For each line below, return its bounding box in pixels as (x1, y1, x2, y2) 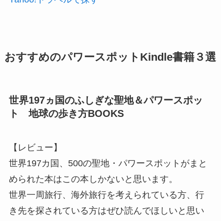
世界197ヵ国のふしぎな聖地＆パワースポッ (8, 94, 203, 106)
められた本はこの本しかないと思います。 (8, 174, 178, 184)
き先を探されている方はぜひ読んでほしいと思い (8, 206, 204, 216)
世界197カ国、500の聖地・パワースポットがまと (8, 158, 207, 169)
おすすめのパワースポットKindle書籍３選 (4, 51, 216, 63)
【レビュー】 (8, 143, 62, 153)
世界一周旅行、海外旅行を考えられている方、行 (8, 190, 204, 200)
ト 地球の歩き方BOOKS (8, 108, 124, 119)
